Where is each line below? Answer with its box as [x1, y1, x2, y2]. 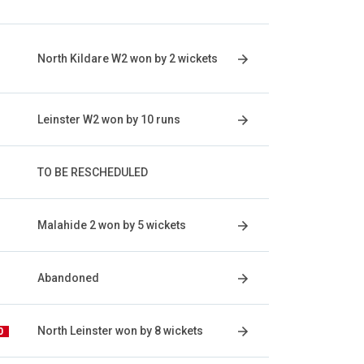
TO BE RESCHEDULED [37, 166, 148, 179]
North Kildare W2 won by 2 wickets [37, 52, 218, 65]
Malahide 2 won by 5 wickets [37, 219, 186, 232]
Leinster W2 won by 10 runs [37, 113, 180, 126]
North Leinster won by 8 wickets [37, 324, 203, 337]
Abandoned [37, 271, 99, 284]
